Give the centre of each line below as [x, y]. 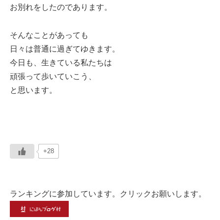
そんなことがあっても [49, 35]
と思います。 [33, 90]
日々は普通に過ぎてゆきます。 [65, 49]
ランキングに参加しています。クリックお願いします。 [108, 194]
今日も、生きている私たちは [61, 62]
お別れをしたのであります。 [61, 7]
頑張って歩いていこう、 [53, 76]
